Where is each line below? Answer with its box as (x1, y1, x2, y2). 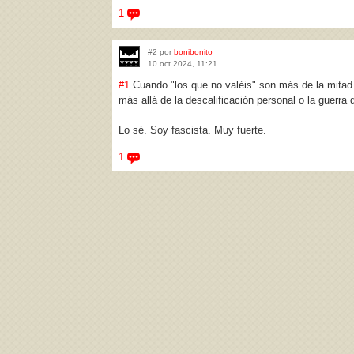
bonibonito (174, 47, 213, 56)
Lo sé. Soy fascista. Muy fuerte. (119, 124, 266, 136)
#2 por (148, 47, 174, 56)
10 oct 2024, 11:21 (148, 59, 217, 68)
